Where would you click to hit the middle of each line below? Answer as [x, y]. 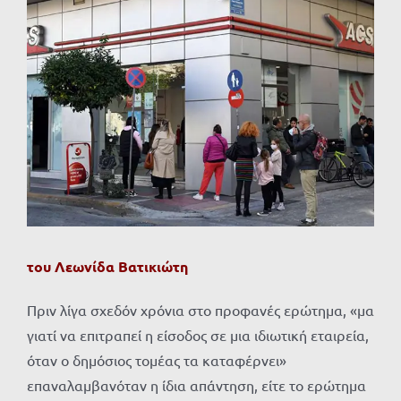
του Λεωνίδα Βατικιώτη [107, 267]
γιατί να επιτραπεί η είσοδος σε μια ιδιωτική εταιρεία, [198, 335]
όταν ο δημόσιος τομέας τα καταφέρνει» [157, 360]
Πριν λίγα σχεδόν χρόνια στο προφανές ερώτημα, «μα [200, 310]
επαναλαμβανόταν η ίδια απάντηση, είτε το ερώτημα [196, 385]
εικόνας [51, 57]
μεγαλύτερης [68, 32]
